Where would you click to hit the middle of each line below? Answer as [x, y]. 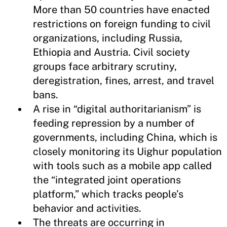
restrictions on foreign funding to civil [122, 24]
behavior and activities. [87, 208]
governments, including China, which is [125, 137]
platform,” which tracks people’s [108, 194]
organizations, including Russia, [108, 38]
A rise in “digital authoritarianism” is [117, 109]
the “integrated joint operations [107, 180]
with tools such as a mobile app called [122, 166]
